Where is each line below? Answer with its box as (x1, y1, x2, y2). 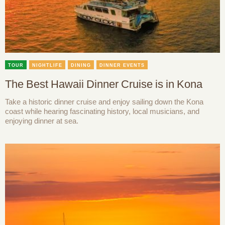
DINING (71, 63, 91, 68)
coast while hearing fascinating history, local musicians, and (5, 107, 199, 116)
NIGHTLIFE (32, 63, 62, 68)
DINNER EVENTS (99, 63, 145, 68)
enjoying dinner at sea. (5, 117, 78, 126)
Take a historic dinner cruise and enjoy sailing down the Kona (5, 97, 203, 106)
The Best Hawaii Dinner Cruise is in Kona (5, 78, 202, 91)
